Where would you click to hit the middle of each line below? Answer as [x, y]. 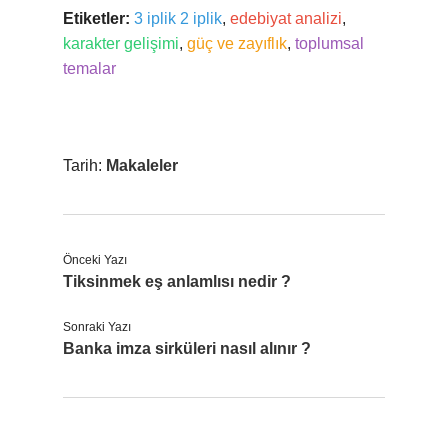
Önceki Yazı [95, 260]
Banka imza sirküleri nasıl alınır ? [187, 348]
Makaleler [142, 165]
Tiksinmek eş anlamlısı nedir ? [177, 281]
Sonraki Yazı [97, 327]
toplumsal [329, 43]
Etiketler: [96, 18]
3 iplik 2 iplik [178, 18]
